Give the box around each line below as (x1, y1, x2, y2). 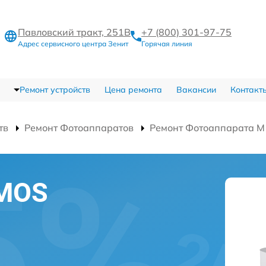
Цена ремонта (104, 84, 162, 95)
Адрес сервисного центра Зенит (18, 39, 129, 48)
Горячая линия (141, 39, 192, 48)
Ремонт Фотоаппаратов (24, 122, 134, 134)
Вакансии (176, 84, 216, 95)
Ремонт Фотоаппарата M (150, 122, 265, 134)
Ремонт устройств (19, 84, 90, 95)
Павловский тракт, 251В (18, 26, 131, 38)
